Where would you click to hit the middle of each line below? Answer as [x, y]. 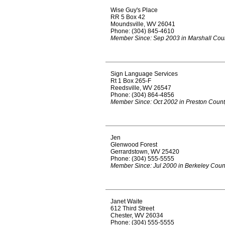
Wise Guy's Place [134, 10]
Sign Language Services [144, 74]
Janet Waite [127, 201]
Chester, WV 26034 [137, 215]
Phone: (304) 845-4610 [142, 31]
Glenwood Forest [134, 145]
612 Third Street [132, 208]
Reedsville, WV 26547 [141, 88]
